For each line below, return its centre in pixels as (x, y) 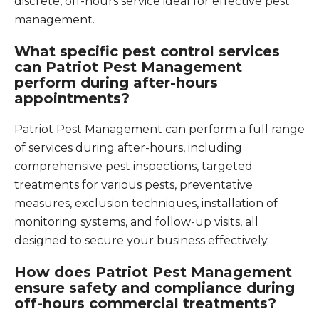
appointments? (72, 98)
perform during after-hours (116, 83)
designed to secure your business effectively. (142, 240)
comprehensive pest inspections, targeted (134, 166)
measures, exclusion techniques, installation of (146, 203)
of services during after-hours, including (128, 148)
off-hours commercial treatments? (145, 303)
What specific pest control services (147, 51)
